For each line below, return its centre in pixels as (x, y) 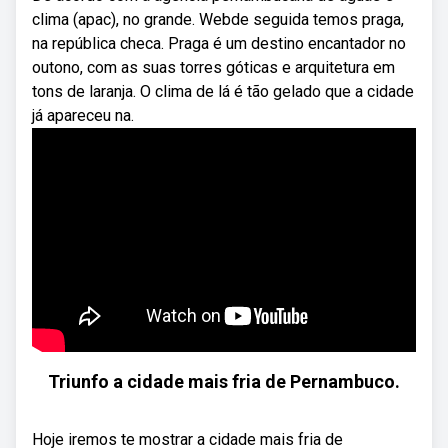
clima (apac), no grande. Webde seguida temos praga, (218, 19)
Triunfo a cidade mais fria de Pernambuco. (224, 381)
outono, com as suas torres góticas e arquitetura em (213, 67)
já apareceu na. (83, 115)
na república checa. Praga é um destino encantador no (219, 43)
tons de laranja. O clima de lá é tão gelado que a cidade (223, 91)
